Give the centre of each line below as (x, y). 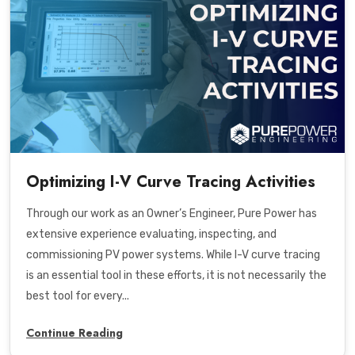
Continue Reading (74, 332)
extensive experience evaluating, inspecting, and (151, 234)
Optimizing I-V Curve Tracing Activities (171, 181)
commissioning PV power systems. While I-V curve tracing (173, 254)
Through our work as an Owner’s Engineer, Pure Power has (172, 213)
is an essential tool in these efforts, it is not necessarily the (176, 275)
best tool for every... (78, 296)
